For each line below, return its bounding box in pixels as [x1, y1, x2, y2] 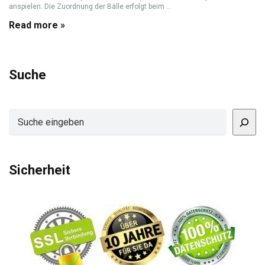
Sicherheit [9, 162, 70, 177]
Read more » [9, 20, 65, 31]
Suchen [8, 109, 38, 121]
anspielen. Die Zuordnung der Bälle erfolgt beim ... [9, 2, 172, 11]
